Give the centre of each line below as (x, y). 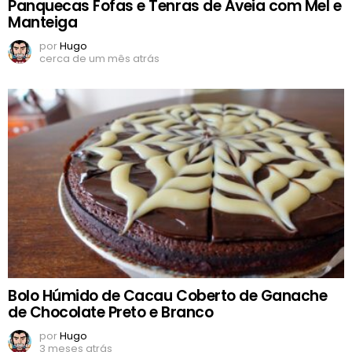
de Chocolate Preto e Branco (111, 312)
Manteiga (43, 22)
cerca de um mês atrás (99, 58)
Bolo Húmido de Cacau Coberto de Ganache (168, 295)
